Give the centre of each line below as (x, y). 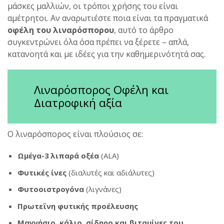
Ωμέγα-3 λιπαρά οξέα (58, 156)
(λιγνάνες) (103, 189)
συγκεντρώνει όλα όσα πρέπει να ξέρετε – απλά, (98, 42)
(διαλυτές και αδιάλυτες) (110, 172)
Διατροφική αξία (78, 102)
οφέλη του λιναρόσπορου (61, 30)
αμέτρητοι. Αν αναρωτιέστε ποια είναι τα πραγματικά (108, 18)
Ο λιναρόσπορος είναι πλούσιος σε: (75, 134)
